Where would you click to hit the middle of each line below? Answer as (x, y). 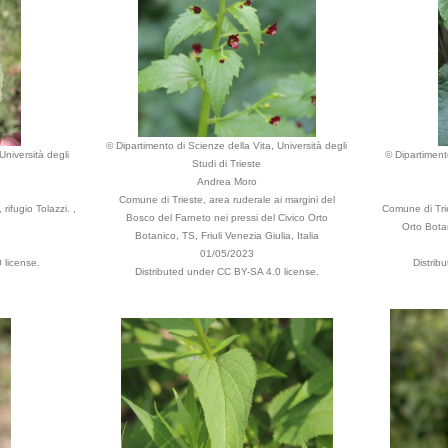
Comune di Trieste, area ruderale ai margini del (226, 199)
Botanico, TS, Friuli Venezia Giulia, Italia (226, 235)
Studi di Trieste (226, 163)
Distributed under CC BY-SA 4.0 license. (226, 271)
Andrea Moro (226, 181)
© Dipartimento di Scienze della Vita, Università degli (226, 145)
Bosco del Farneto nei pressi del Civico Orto (226, 217)
